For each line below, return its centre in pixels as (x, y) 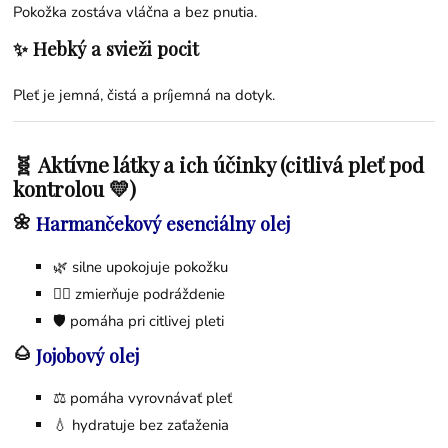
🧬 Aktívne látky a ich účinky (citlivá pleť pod (219, 164)
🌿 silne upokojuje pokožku (141, 266)
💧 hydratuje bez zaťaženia (141, 425)
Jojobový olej (88, 356)
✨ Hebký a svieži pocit (106, 48)
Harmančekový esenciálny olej (163, 224)
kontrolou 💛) (75, 188)
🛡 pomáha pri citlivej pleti (139, 320)
